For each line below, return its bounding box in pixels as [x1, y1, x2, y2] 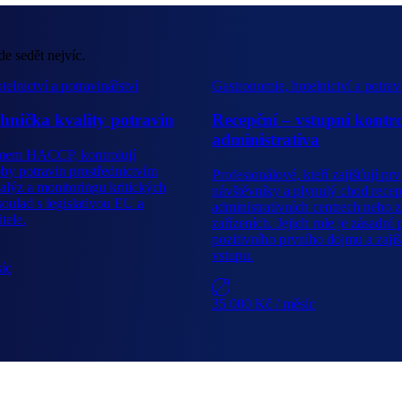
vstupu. [212, 248, 253, 264]
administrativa [212, 130, 319, 150]
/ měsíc [275, 296, 315, 312]
